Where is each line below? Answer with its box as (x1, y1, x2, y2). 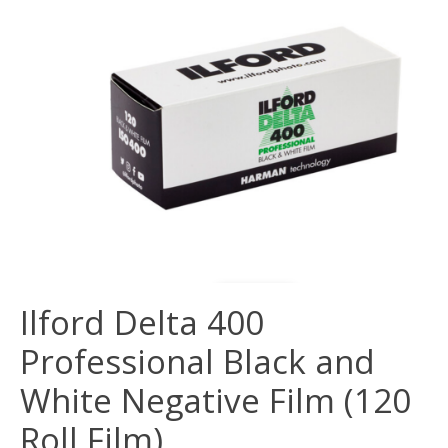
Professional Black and (20, 338, 375, 384)
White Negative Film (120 (20, 377, 411, 423)
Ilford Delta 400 (20, 299, 264, 345)
